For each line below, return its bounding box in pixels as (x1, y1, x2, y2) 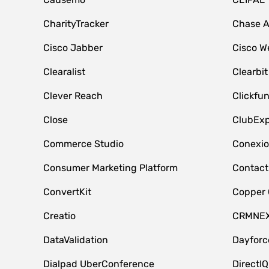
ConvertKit (43, 186, 91, 198)
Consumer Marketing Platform (43, 162, 178, 174)
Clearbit (232, 66, 268, 77)
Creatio (43, 210, 76, 222)
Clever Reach (43, 90, 103, 101)
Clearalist (43, 66, 85, 77)
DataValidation (43, 234, 108, 246)
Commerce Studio (43, 138, 124, 150)
